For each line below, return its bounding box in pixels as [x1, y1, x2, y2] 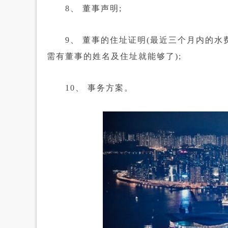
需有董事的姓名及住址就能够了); [47, 52, 182, 61]
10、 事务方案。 [47, 83, 133, 92]
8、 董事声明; [47, 4, 122, 13]
